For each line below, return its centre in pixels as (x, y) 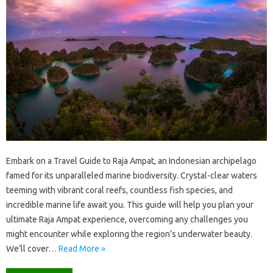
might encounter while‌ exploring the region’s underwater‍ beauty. (129, 234)
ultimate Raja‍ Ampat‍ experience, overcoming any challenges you (127, 220)
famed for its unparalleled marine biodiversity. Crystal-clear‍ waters (132, 176)
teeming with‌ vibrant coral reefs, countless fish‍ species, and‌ (119, 190)
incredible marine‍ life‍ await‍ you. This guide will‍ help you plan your (130, 205)
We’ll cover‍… (32, 249)
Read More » (82, 249)
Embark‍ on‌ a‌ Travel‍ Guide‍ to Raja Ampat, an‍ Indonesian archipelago (131, 161)
